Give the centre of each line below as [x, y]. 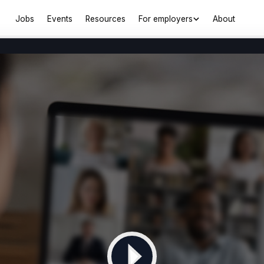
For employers [166, 19]
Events [60, 19]
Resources [106, 19]
